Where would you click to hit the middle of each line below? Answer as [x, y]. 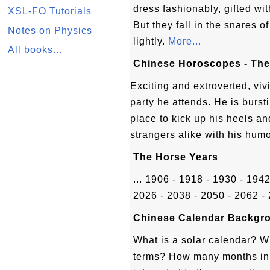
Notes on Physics [50, 30]
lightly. [151, 41]
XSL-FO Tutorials [50, 11]
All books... [35, 50]
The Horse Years [176, 157]
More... [185, 41]
